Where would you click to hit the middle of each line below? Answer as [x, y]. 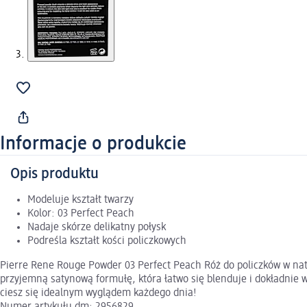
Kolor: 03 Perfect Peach [81, 214]
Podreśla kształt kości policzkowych [107, 242]
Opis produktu [54, 174]
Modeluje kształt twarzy [81, 200]
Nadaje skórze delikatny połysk [97, 228]
